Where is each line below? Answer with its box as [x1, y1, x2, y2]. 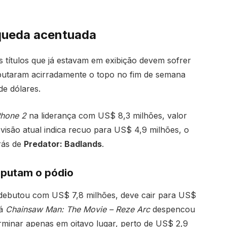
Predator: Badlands [23, 138, 102, 149]
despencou [149, 204, 195, 215]
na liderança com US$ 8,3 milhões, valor [26, 110, 187, 121]
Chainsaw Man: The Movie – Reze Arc [5, 204, 150, 215]
